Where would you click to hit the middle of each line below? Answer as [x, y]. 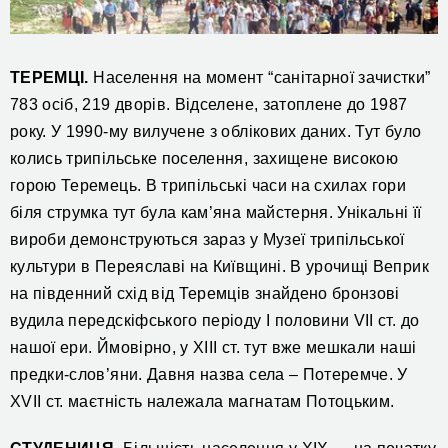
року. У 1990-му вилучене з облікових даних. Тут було [216, 131]
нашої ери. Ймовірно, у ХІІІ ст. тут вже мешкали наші [213, 347]
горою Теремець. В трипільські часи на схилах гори [208, 185]
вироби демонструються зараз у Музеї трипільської [207, 239]
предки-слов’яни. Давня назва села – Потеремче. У [209, 374]
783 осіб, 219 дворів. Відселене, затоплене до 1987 [209, 104]
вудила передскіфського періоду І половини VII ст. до [215, 320]
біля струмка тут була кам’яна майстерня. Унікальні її [216, 212]
